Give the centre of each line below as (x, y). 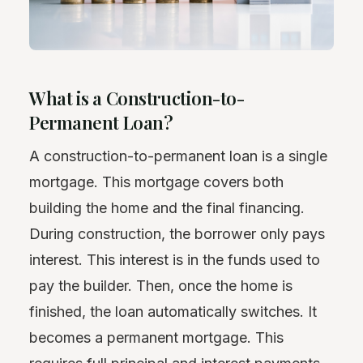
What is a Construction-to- (137, 98)
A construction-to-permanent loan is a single (178, 156)
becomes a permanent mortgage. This (156, 337)
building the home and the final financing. (167, 207)
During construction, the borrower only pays (177, 233)
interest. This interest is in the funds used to (175, 259)
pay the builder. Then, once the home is (161, 285)
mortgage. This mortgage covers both (156, 181)
